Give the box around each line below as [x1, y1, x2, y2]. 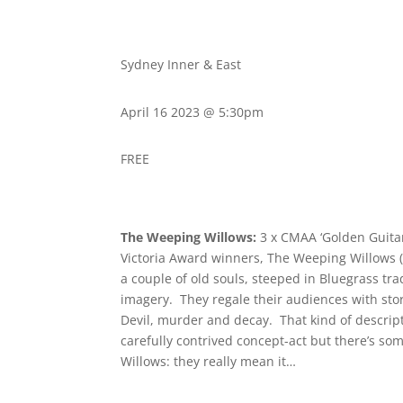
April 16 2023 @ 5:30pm [121, 103, 264, 121]
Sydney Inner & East [121, 55, 242, 73]
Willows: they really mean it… [121, 353, 297, 371]
